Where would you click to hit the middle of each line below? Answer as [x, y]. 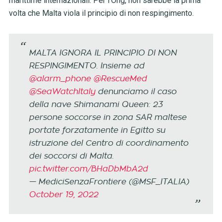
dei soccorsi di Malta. [71, 156]
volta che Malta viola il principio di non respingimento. [101, 13]
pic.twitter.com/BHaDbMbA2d [88, 169]
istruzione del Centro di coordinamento [108, 143]
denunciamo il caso [136, 92]
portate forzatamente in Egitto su [97, 131]
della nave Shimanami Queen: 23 [95, 105]
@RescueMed [120, 79]
